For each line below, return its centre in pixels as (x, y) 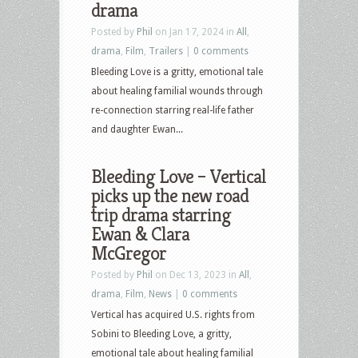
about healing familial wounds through (177, 91)
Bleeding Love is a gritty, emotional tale (177, 72)
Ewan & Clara (140, 234)
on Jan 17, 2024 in (195, 32)
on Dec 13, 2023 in (196, 274)
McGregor (129, 253)
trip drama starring (161, 215)
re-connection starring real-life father (173, 110)
